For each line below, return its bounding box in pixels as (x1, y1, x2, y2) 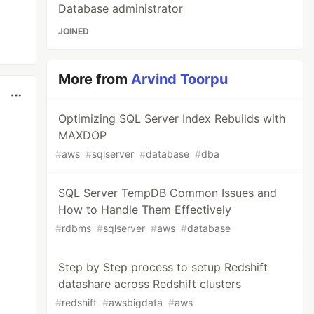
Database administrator (58, 1, 184, 15)
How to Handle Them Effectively (58, 203, 232, 217)
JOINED (58, 26, 90, 36)
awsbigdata (109, 296, 163, 308)
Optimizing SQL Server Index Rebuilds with (58, 111, 286, 125)
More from (58, 71, 132, 88)
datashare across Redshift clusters (58, 277, 242, 291)
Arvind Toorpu (131, 71, 228, 88)
